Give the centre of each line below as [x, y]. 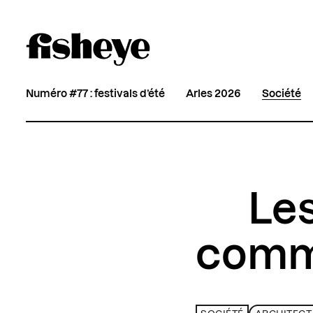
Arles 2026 [214, 94]
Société [282, 94]
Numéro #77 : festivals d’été [96, 94]
